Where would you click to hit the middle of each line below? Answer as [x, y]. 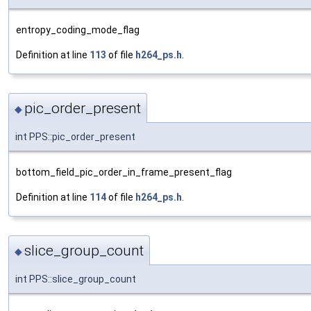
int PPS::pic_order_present [75, 137]
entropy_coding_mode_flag [78, 30]
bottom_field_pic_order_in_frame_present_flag [124, 173]
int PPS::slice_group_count [76, 279]
